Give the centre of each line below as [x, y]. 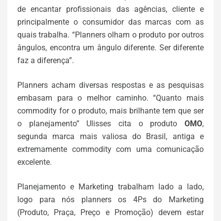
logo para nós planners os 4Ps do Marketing [110, 200]
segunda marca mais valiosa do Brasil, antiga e [110, 136]
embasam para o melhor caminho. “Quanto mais [110, 98]
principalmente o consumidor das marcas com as [110, 22]
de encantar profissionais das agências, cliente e [110, 9]
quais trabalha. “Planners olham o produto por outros [110, 35]
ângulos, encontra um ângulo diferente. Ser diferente [110, 48]
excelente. [35, 162]
